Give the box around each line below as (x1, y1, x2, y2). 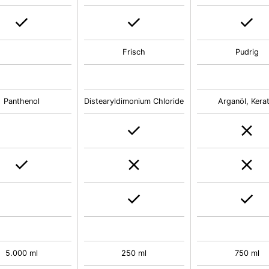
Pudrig (235, 47, 259, 56)
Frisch (122, 47, 146, 56)
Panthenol (3, 97, 40, 106)
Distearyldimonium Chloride (84, 97, 184, 106)
